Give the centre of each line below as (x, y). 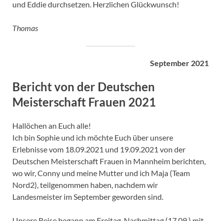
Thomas (25, 28)
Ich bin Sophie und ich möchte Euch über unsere (93, 138)
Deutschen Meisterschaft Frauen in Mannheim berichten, (109, 161)
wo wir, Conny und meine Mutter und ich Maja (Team (101, 173)
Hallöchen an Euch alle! (52, 126)
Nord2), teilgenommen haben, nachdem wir (85, 185)
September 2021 (179, 63)
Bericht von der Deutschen (84, 86)
